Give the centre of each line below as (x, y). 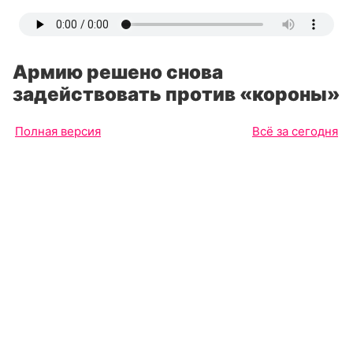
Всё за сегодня (295, 131)
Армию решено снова (118, 72)
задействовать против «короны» (176, 94)
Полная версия (58, 131)
